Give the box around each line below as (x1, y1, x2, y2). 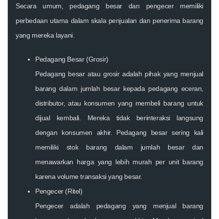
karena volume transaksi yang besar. (35, 172, 143, 180)
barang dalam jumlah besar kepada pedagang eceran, (35, 84, 203, 92)
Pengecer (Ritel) (35, 187, 83, 195)
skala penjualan (91, 16, 137, 24)
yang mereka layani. (16, 31, 75, 39)
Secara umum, (16, 1, 70, 10)
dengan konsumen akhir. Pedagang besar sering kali (35, 128, 203, 136)
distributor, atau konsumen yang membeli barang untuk (35, 99, 203, 107)
